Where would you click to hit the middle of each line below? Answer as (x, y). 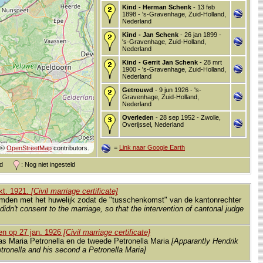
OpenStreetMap (29, 148)
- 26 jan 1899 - (200, 34)
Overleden (138, 117)
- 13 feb (203, 7)
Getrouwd (138, 90)
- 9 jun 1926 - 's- (177, 90)
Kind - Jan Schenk (150, 34)
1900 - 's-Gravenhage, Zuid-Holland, (174, 69)
